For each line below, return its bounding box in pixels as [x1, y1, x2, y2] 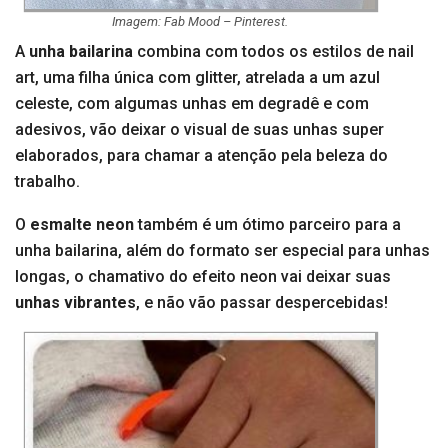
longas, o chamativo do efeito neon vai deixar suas [15, 267, 391, 287]
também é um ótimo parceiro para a [134, 215, 401, 235]
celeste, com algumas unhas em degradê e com [15, 94, 369, 114]
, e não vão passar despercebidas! [136, 293, 388, 313]
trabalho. [15, 172, 80, 192]
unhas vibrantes [15, 293, 136, 313]
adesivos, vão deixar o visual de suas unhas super [15, 120, 384, 140]
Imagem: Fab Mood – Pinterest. [112, 14, 288, 30]
